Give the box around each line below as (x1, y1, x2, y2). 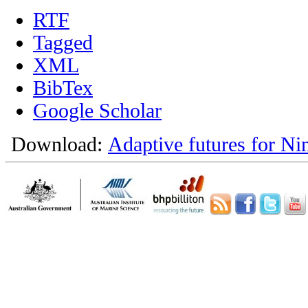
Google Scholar (33, 99, 162, 122)
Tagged (33, 31, 93, 54)
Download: (5, 133, 108, 155)
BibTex (33, 76, 93, 99)
